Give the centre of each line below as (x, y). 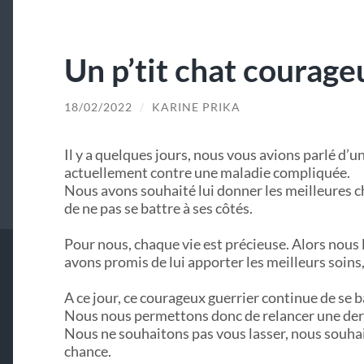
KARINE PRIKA (196, 107)
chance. (87, 351)
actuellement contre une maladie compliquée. (207, 173)
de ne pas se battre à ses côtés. (158, 208)
